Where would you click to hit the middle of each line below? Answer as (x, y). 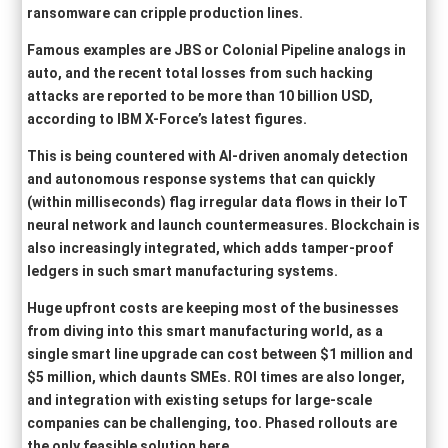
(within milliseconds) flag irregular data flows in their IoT (218, 202)
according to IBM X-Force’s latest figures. (167, 119)
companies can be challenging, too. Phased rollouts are (212, 423)
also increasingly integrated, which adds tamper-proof (210, 248)
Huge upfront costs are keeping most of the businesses (213, 308)
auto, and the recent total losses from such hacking (200, 73)
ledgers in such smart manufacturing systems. (183, 271)
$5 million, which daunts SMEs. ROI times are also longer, (216, 377)
